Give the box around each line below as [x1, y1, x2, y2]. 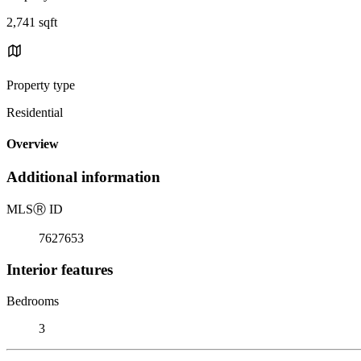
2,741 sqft [6, 15, 57, 29]
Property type [6, 77, 75, 92]
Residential [6, 105, 63, 119]
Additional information [6, 168, 160, 186]
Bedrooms [6, 293, 59, 308]
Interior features [6, 260, 113, 278]
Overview [6, 137, 59, 151]
